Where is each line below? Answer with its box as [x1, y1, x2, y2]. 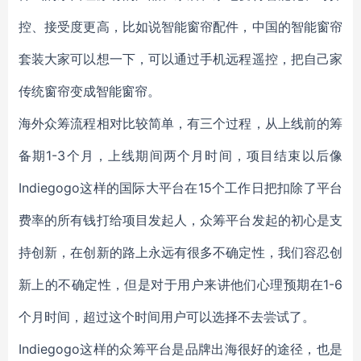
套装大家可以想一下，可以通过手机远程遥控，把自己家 [19, 51, 342, 67]
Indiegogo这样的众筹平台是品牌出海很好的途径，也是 [19, 341, 342, 357]
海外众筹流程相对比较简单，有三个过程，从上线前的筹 [19, 115, 342, 131]
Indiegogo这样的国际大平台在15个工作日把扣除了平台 [19, 180, 342, 196]
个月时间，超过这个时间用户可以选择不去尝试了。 [19, 309, 315, 325]
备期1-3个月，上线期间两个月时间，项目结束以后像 [19, 147, 342, 164]
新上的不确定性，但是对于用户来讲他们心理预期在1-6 [19, 276, 342, 293]
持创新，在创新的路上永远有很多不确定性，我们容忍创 [19, 244, 342, 260]
